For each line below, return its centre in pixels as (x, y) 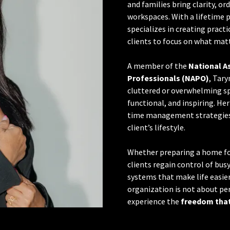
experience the (154, 201)
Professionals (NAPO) (168, 78)
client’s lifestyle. (156, 127)
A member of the (158, 65)
